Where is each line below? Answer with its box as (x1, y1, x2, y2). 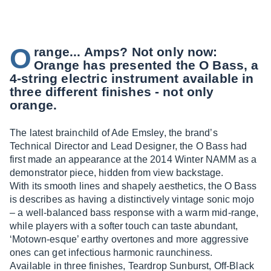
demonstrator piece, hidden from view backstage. (10, 168, 224, 178)
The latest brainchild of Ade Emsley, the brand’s (10, 128, 218, 138)
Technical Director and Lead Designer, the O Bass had (10, 141, 247, 151)
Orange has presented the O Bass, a (34, 58, 259, 72)
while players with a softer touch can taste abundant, (10, 221, 238, 231)
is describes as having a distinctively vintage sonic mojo (10, 194, 255, 204)
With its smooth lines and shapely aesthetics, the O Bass (10, 181, 256, 191)
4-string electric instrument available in (10, 71, 254, 85)
